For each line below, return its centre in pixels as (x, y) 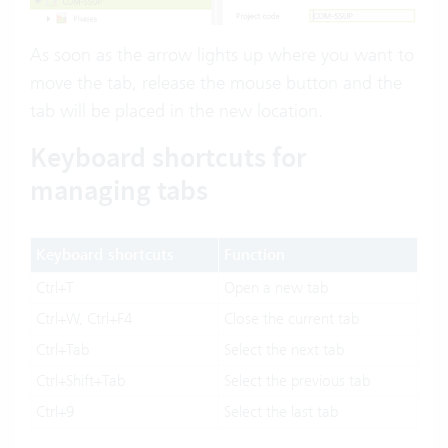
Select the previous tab (297, 380)
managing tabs (122, 190)
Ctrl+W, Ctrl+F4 (84, 318)
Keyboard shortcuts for (168, 157)
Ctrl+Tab (62, 349)
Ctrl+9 (55, 411)
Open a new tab (276, 287)
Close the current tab (291, 318)
